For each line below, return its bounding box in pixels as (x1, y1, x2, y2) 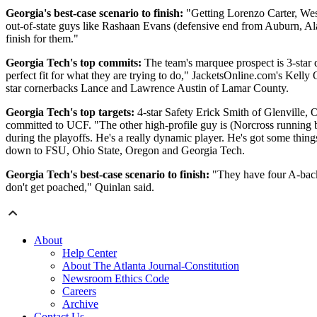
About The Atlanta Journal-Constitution (62, 260, 239, 272)
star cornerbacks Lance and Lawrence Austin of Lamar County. (6, 82, 289, 95)
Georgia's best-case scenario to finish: (6, 7, 183, 20)
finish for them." (6, 33, 79, 45)
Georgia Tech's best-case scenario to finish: (6, 168, 209, 181)
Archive (62, 298, 98, 311)
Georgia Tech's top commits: (6, 57, 142, 69)
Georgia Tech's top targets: (6, 106, 134, 119)
